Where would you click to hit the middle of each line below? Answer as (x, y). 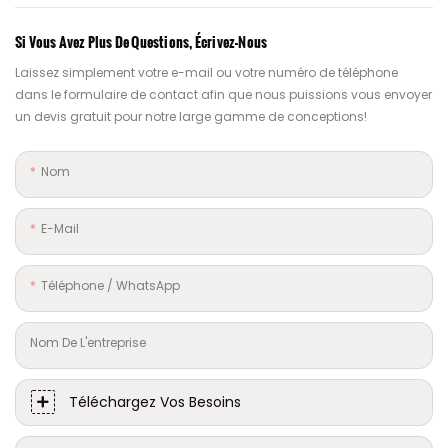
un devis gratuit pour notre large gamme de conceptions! (191, 116)
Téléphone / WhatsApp (110, 285)
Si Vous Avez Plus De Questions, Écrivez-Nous (141, 41)
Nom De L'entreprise (88, 342)
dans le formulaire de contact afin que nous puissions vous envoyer (223, 94)
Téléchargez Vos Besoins (155, 401)
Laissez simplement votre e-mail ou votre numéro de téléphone (206, 72)
